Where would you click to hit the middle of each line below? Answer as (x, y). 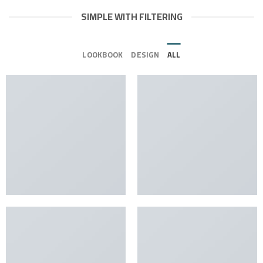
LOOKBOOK (103, 55)
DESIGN (145, 55)
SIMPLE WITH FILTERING (131, 16)
